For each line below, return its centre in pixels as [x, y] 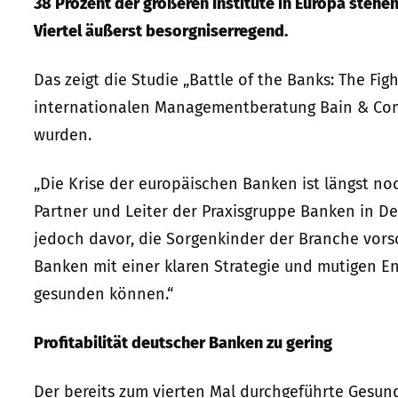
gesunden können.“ [103, 295]
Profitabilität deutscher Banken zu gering [183, 343]
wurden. [63, 135]
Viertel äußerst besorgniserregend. [161, 32]
